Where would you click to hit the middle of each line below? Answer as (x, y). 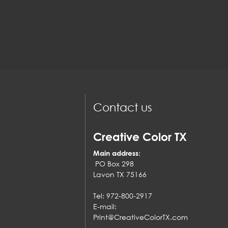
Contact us (123, 107)
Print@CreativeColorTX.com (140, 217)
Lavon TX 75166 (129, 174)
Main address (116, 153)
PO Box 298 (113, 163)
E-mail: (105, 206)
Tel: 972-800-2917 (130, 195)
